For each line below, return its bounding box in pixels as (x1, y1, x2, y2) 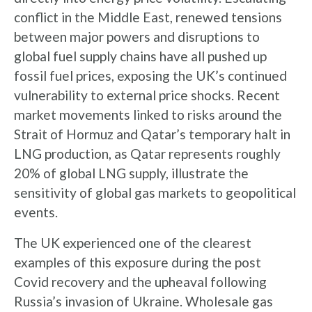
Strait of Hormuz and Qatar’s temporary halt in (14, 126, 290, 142)
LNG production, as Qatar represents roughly (14, 146, 281, 162)
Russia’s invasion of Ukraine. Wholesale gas (14, 293, 273, 309)
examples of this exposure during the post (14, 254, 261, 270)
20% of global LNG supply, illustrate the (14, 165, 249, 181)
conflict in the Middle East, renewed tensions (14, 9, 282, 25)
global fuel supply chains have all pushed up (14, 48, 267, 64)
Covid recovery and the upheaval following (14, 274, 267, 290)
